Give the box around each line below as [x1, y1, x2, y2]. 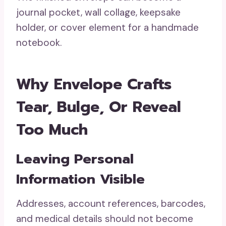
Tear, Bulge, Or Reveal [16, 95, 181, 119]
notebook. [16, 36, 62, 49]
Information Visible [16, 169, 145, 189]
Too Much [16, 118, 88, 141]
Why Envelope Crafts [16, 73, 172, 96]
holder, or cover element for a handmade [16, 21, 199, 34]
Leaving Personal [16, 149, 134, 169]
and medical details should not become [16, 212, 193, 225]
